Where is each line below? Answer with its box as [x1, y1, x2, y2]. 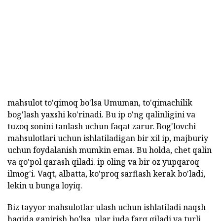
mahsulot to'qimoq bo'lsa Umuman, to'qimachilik [7, 97, 192, 109]
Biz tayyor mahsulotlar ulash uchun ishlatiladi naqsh [7, 202, 206, 213]
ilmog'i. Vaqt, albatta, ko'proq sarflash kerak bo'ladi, [7, 168, 205, 180]
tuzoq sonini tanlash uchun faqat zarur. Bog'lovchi [7, 121, 196, 132]
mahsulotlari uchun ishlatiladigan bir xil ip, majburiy [7, 133, 208, 144]
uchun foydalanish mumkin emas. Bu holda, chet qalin [7, 145, 212, 156]
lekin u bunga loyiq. [7, 180, 82, 191]
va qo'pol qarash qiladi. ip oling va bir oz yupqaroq [7, 156, 199, 168]
